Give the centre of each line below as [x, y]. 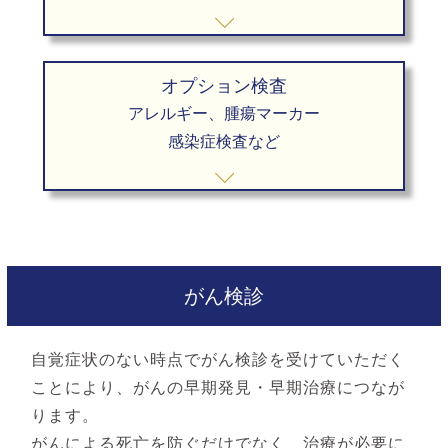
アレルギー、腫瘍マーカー [223, 113]
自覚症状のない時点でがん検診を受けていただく [218, 359]
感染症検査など [223, 141]
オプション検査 [223, 86]
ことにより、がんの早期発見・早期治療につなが [218, 387]
